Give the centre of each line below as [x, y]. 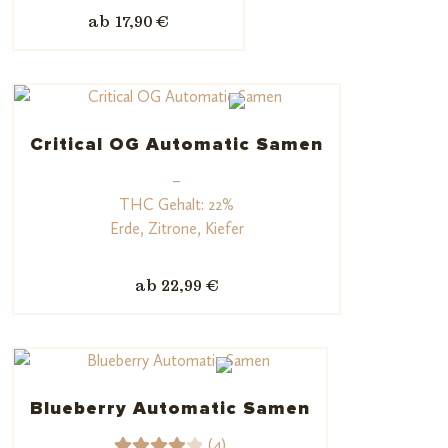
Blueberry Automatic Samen [170, 408]
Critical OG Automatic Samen [176, 144]
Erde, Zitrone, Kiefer [176, 228]
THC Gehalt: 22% [176, 204]
